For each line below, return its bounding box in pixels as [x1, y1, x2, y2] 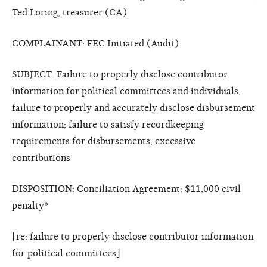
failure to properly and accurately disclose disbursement [12, 102, 255, 113]
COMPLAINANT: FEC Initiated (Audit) [12, 38, 179, 49]
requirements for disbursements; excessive [12, 135, 195, 147]
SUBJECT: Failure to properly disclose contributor [12, 69, 228, 80]
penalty [12, 200, 44, 211]
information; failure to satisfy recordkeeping [12, 119, 204, 130]
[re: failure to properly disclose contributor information [12, 231, 253, 242]
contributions [12, 152, 70, 163]
